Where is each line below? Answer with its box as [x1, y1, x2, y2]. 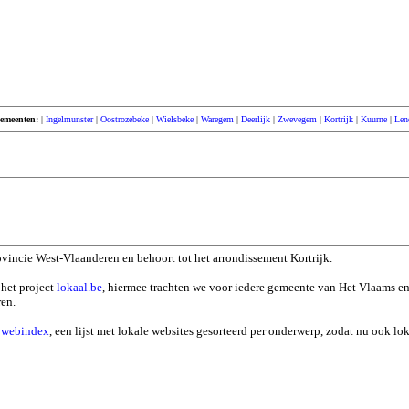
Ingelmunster [46, 114, 93, 124]
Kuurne [361, 114, 387, 124]
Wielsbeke [156, 114, 194, 124]
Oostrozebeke [100, 114, 149, 124]
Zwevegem [278, 114, 317, 124]
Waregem [201, 114, 234, 124]
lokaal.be [57, 280, 102, 294]
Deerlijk [241, 114, 270, 124]
